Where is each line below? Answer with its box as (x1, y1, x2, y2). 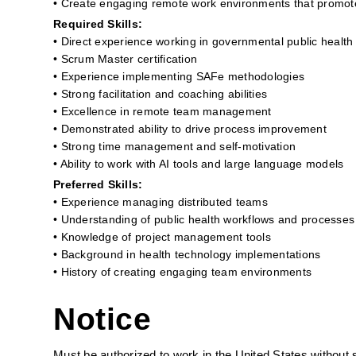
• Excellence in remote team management (53, 105, 272, 118)
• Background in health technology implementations (53, 248, 321, 261)
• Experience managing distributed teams (53, 195, 268, 208)
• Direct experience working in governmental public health (53, 35, 354, 48)
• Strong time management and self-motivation (53, 140, 296, 153)
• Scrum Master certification (53, 52, 198, 65)
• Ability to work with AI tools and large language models (53, 157, 344, 170)
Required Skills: (53, 17, 143, 30)
